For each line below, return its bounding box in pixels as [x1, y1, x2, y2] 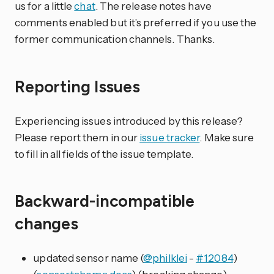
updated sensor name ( [33, 251, 144, 265]
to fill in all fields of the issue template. [15, 147, 193, 160]
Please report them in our [15, 130, 140, 144]
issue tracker [139, 130, 200, 144]
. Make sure [199, 130, 254, 144]
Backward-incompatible [15, 191, 195, 212]
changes [15, 214, 82, 234]
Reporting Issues [15, 76, 144, 97]
